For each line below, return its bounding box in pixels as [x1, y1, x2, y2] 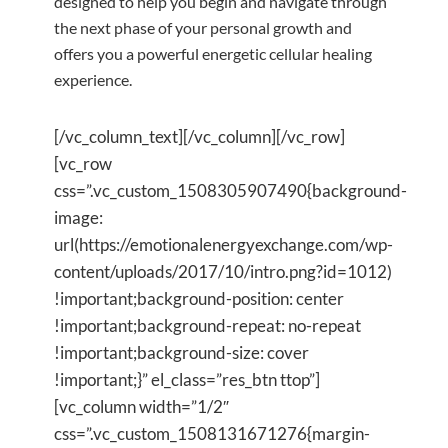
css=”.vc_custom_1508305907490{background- [54, 179, 407, 201]
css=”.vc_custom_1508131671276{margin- [54, 422, 370, 444]
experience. [54, 69, 132, 89]
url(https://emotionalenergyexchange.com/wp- [54, 233, 393, 255]
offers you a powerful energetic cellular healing [54, 43, 372, 63]
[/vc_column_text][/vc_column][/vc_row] [54, 125, 345, 147]
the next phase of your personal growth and [54, 17, 352, 37]
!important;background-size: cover [54, 341, 309, 363]
